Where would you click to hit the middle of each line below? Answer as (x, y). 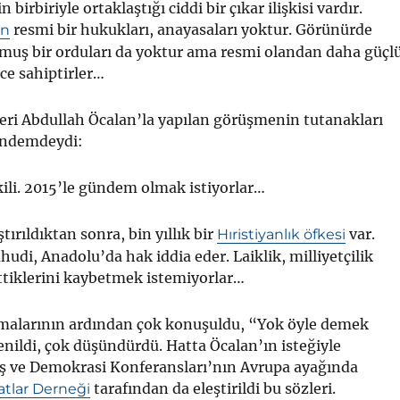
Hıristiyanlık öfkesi (281, 234)
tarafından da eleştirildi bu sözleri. (212, 388)
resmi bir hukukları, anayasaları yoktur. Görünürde (191, 29)
